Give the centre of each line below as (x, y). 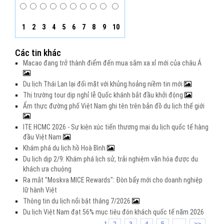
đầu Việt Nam (43, 137)
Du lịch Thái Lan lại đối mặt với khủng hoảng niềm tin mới (103, 84)
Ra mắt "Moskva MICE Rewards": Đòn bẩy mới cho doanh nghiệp (113, 180)
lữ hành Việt (40, 190)
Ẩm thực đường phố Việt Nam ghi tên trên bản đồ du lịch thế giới (114, 106)
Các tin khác (38, 53)
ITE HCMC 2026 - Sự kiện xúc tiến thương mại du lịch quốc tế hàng (116, 127)
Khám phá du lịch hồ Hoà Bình (65, 148)
